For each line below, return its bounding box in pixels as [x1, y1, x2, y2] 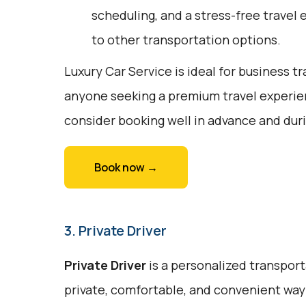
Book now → [94, 160, 158, 175]
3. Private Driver [64, 221, 167, 240]
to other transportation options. [91, 31, 281, 48]
